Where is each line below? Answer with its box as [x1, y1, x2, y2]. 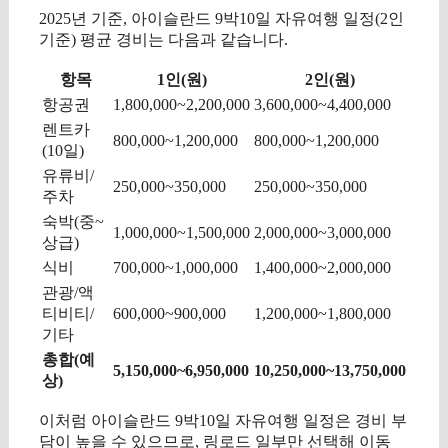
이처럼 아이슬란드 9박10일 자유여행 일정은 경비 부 [39, 411, 407, 429]
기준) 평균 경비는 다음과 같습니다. [39, 30, 288, 48]
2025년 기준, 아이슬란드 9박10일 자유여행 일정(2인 [39, 9, 404, 27]
